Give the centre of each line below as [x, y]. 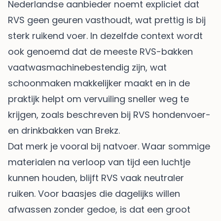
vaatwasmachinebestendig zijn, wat [87, 68]
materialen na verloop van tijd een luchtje [99, 162]
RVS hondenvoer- [172, 115]
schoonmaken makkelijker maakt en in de [99, 83]
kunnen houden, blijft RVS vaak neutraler [96, 178]
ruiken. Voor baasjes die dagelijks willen [94, 194]
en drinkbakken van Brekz [63, 131]
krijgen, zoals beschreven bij [71, 115]
